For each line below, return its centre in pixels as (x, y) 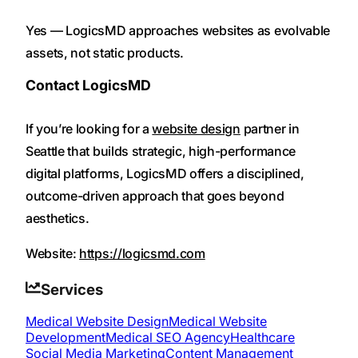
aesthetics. (58, 219)
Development (66, 338)
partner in (270, 129)
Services (72, 289)
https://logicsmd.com (142, 254)
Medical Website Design (97, 322)
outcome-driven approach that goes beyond (155, 196)
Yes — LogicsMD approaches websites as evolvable (178, 30)
